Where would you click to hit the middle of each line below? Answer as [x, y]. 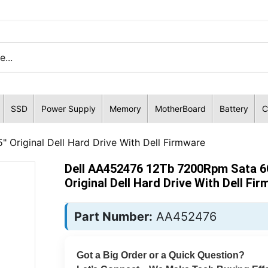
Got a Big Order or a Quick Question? [160, 255]
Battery [234, 109]
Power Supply [68, 109]
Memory [125, 109]
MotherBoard [180, 109]
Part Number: [113, 217]
